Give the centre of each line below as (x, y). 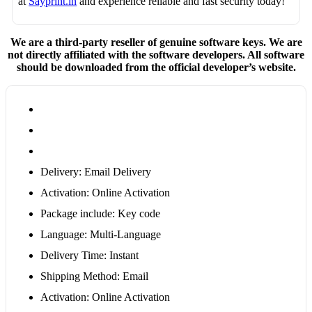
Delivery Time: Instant (89, 256)
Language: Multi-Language (100, 235)
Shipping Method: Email (94, 276)
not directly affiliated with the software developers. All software (156, 55)
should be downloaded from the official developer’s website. (156, 68)
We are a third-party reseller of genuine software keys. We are (156, 42)
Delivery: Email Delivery (95, 172)
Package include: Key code (100, 214)
